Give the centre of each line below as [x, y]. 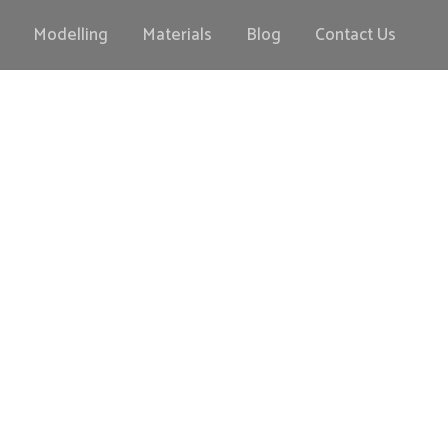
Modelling [70, 34]
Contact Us [355, 34]
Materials [177, 34]
